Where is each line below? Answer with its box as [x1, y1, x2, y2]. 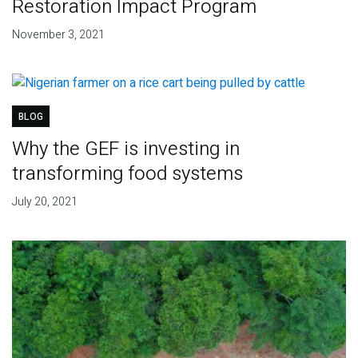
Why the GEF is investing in [11, 135, 240, 164]
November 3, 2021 [11, 26, 105, 44]
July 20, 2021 [11, 193, 78, 211]
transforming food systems [11, 160, 243, 189]
